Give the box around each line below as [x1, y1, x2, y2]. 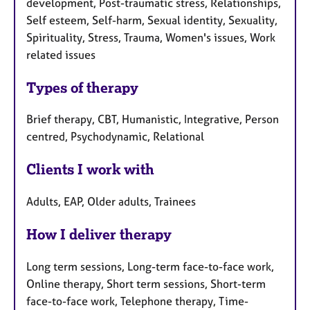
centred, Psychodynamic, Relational [26, 129, 204, 144]
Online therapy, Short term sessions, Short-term [26, 276, 266, 291]
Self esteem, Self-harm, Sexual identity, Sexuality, [26, 12, 277, 27]
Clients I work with [26, 161, 154, 179]
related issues [26, 47, 95, 62]
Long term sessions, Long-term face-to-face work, [26, 259, 274, 273]
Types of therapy [26, 78, 138, 96]
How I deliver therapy [26, 226, 172, 244]
